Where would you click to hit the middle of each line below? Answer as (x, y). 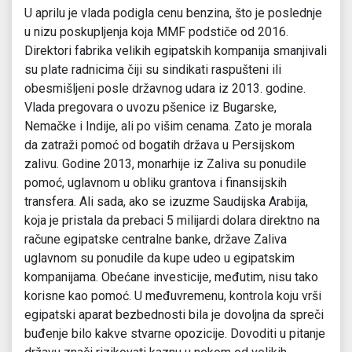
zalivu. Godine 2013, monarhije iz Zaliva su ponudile (165, 164)
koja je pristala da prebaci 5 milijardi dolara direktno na (172, 221)
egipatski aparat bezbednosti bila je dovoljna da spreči (174, 315)
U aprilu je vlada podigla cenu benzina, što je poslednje (173, 13)
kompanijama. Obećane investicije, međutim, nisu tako (171, 277)
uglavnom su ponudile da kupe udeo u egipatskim (159, 258)
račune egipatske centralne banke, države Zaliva (156, 240)
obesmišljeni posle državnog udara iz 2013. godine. (165, 89)
